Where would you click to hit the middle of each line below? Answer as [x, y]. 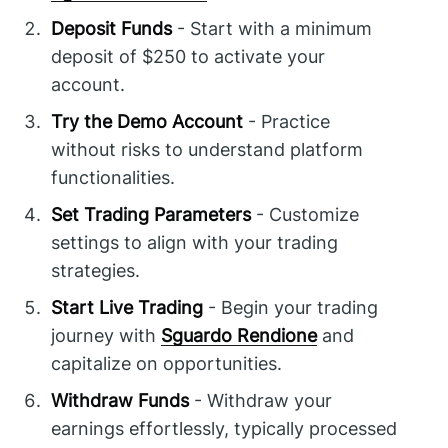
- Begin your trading [291, 308]
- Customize [305, 215]
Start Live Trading [127, 308]
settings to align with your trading [195, 243]
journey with [106, 336]
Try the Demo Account [147, 122]
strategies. [96, 271]
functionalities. [113, 178]
